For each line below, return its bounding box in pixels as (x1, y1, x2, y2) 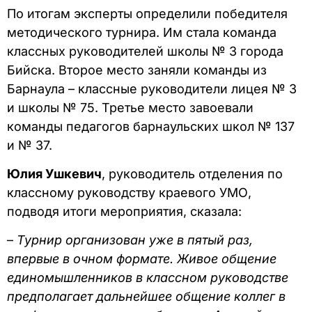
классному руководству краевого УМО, (7, 185, 251, 200)
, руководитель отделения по (102, 166, 283, 181)
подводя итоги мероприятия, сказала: (7, 203, 242, 219)
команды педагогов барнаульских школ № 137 (7, 118, 295, 134)
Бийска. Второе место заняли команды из (7, 62, 267, 77)
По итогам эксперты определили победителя (7, 6, 288, 21)
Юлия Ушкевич (7, 166, 102, 181)
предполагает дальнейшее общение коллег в (7, 289, 286, 304)
